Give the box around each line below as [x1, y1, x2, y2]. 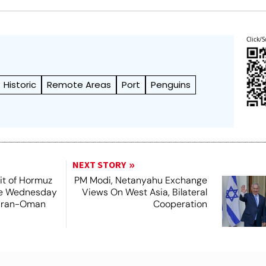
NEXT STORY [72, 159, 126, 172]
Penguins [151, 78, 191, 91]
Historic [4, 78, 37, 91]
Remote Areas [47, 78, 112, 91]
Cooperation [153, 198, 207, 211]
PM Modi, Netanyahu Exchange [74, 174, 207, 187]
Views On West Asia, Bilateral [81, 186, 207, 199]
